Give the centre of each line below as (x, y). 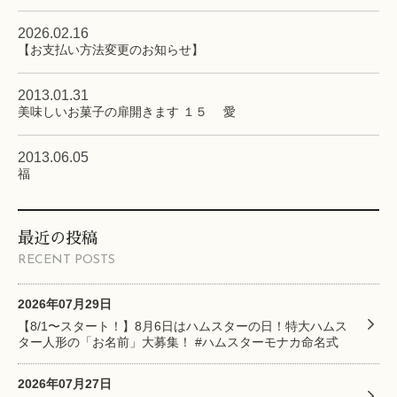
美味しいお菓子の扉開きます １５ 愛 (127, 112)
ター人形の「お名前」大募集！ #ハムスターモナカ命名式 (178, 343)
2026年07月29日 (65, 304)
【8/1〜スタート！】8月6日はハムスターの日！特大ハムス (183, 327)
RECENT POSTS (66, 261)
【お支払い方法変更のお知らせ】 (111, 50)
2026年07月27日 (65, 384)
